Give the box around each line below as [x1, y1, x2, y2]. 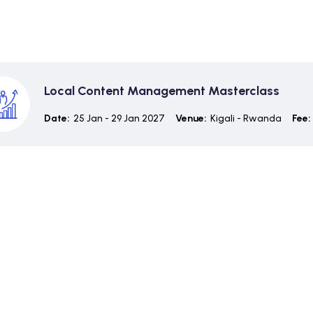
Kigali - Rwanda [210, 112, 282, 124]
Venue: [175, 112, 207, 124]
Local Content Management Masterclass [43, 82, 279, 99]
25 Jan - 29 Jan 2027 [73, 112, 165, 124]
